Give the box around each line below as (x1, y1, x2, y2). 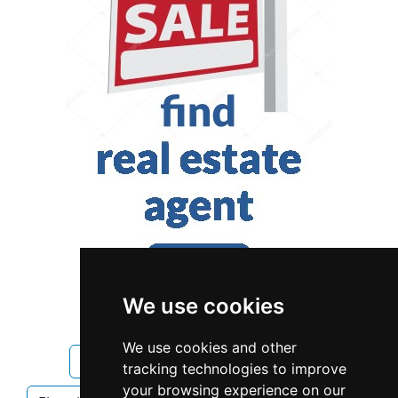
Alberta (81, 351, 130, 371)
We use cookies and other (122, 338, 297, 356)
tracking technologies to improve (122, 360, 346, 378)
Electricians (241, 351, 317, 371)
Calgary (160, 351, 211, 371)
